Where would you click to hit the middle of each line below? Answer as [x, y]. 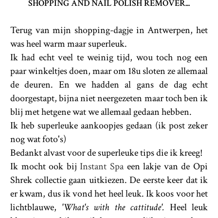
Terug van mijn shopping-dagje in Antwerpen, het [109, 30]
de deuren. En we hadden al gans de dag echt [109, 85]
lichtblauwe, [36, 208]
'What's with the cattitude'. [113, 208]
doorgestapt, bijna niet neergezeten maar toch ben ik [109, 99]
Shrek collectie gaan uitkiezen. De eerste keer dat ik [109, 180]
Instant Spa [103, 167]
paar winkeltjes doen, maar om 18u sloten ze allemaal [109, 71]
